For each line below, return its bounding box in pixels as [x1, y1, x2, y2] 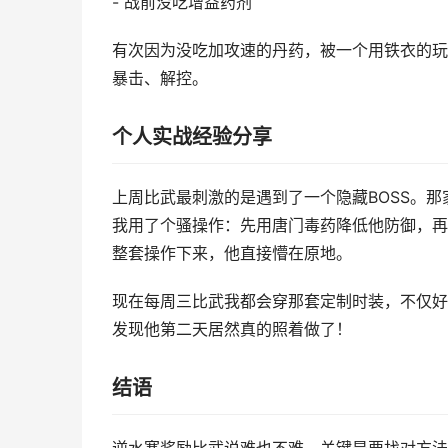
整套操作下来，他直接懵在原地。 [112, 244, 352, 263]
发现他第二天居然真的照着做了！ [112, 320, 352, 339]
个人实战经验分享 [112, 125, 272, 149]
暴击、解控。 [112, 69, 208, 88]
